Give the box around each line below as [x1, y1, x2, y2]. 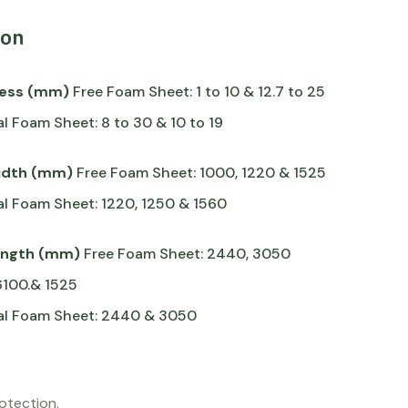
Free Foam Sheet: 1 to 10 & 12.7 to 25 [69, 82, 326, 101]
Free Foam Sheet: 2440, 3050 [80, 244, 291, 263]
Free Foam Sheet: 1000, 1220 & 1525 [73, 163, 327, 182]
